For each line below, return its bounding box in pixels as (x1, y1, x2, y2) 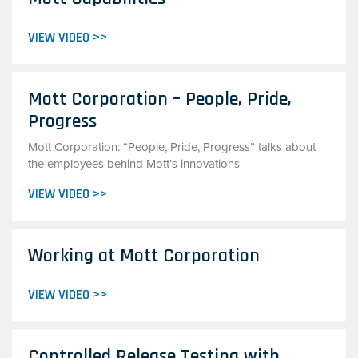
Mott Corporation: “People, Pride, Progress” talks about (28, 140, 316, 154)
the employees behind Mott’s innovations (28, 157, 240, 171)
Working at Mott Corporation (28, 244, 260, 268)
